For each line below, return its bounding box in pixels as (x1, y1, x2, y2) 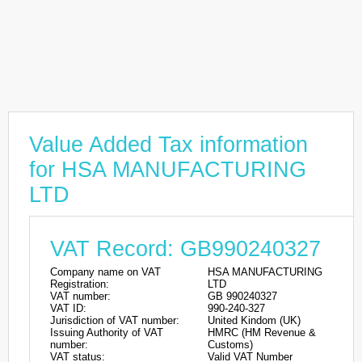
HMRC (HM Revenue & (208, 326, 316, 339)
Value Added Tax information (29, 133, 308, 157)
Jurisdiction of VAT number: (50, 314, 179, 326)
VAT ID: (50, 302, 86, 314)
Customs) (208, 339, 253, 351)
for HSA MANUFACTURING (29, 158, 306, 182)
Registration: (50, 278, 109, 290)
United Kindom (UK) (208, 314, 301, 326)
